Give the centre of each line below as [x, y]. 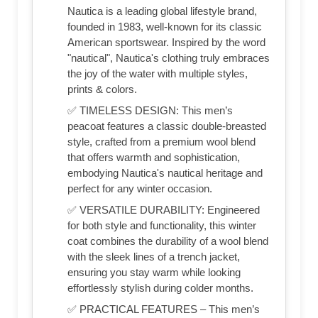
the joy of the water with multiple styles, [158, 74]
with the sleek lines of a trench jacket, [154, 257]
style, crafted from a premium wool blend [161, 142]
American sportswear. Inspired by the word [166, 43]
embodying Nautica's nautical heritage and [165, 173]
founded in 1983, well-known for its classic [165, 27]
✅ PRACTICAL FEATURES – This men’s [164, 309]
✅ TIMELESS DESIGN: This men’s [150, 111]
